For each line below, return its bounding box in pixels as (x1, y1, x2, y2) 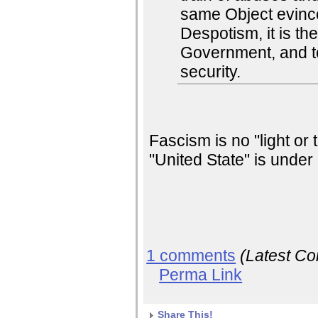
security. (180, 62, 241, 81)
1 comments (146, 246, 236, 265)
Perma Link (159, 265, 243, 285)
